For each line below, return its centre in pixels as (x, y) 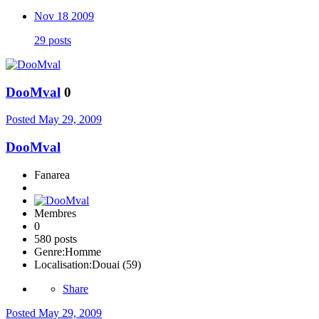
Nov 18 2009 (64, 16)
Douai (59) (116, 264)
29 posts (53, 40)
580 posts (56, 239)
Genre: (49, 251)
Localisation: (63, 264)
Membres (55, 213)
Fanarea (52, 174)
